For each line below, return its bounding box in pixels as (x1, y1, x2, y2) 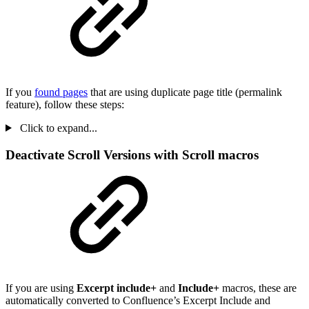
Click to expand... (17, 121, 97, 134)
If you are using (6, 282, 77, 295)
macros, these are (219, 282, 297, 295)
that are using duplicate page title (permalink (88, 86, 282, 98)
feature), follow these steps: (6, 98, 124, 110)
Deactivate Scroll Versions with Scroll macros (6, 147, 259, 162)
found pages (34, 86, 88, 98)
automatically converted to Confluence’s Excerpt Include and (6, 295, 270, 307)
